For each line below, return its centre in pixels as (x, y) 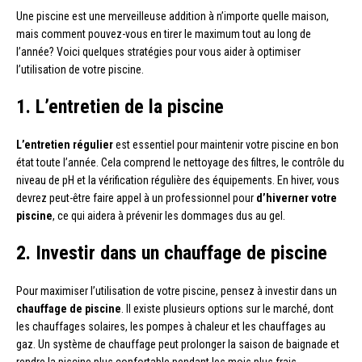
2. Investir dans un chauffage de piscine (172, 253)
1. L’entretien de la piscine (120, 107)
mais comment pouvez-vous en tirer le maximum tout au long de (164, 34)
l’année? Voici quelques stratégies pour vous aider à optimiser (158, 52)
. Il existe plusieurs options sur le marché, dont (227, 309)
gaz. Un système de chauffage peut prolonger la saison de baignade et (178, 345)
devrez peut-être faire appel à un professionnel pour (136, 198)
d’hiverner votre (297, 198)
